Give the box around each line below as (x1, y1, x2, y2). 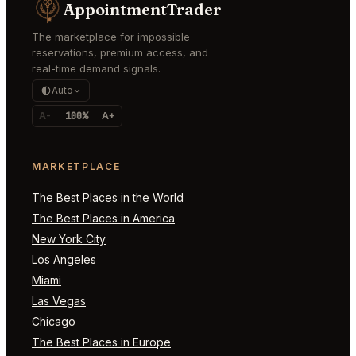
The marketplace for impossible (32, 29, 190, 43)
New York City (32, 231, 106, 246)
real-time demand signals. (32, 61, 161, 75)
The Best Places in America (32, 211, 175, 225)
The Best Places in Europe (32, 335, 171, 349)
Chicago (32, 314, 75, 328)
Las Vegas (32, 293, 86, 308)
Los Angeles (32, 252, 96, 266)
